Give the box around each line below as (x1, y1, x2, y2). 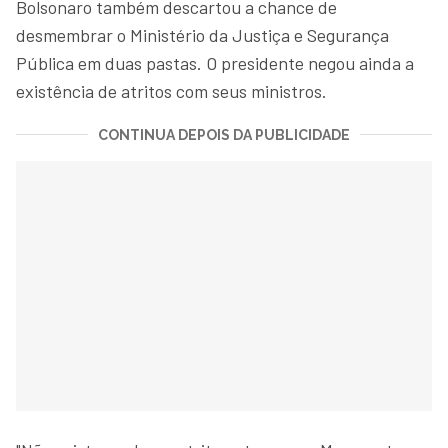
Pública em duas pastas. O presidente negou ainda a (16, 51, 414, 74)
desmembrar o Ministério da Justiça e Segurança (16, 23, 389, 46)
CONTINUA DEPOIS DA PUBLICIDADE (98, 126, 350, 143)
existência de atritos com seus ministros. (16, 79, 327, 102)
